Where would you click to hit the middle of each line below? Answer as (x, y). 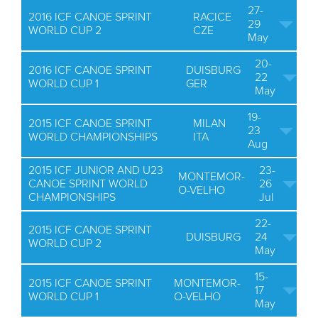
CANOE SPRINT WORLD (88, 184)
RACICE (212, 17)
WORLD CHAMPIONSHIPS (93, 137)
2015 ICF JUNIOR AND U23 (96, 170)
